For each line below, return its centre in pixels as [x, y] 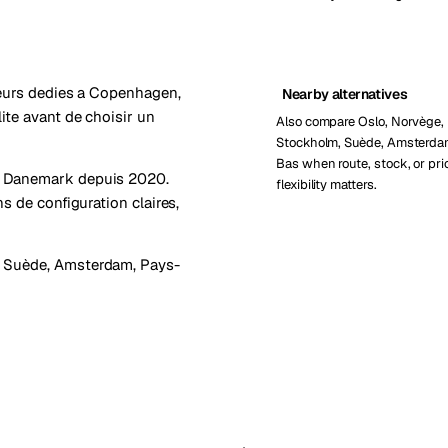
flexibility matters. [326, 184]
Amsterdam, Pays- [116, 264]
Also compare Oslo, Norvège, [360, 121]
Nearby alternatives [345, 94]
